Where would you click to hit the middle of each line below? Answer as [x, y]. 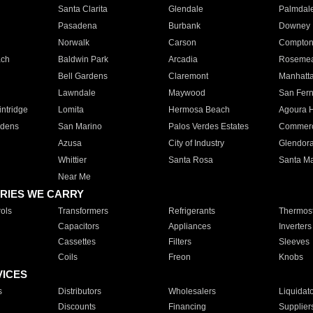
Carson [182, 43]
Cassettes [77, 242]
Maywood [187, 93]
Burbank [184, 26]
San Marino [80, 126]
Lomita [71, 110]
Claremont [188, 76]
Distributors [79, 291]
